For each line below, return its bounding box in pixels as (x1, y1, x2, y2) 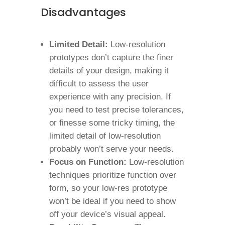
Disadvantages (40, 5, 126, 20)
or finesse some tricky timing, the (49, 118, 175, 128)
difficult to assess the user (49, 79, 149, 88)
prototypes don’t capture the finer (49, 53, 173, 62)
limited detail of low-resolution (49, 131, 161, 141)
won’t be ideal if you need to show (49, 196, 176, 206)
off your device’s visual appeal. (49, 209, 166, 219)
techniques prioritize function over (49, 170, 176, 180)
